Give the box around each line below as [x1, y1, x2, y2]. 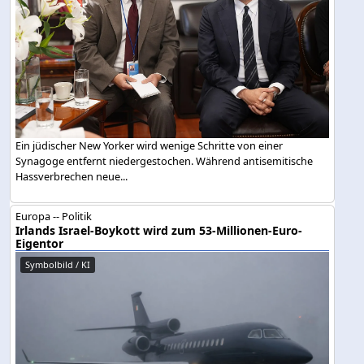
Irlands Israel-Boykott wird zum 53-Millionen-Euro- [15, 223, 303, 239]
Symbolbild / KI [25, 258, 91, 271]
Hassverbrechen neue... [15, 168, 128, 184]
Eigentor [15, 236, 64, 252]
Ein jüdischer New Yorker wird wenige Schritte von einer [15, 137, 284, 153]
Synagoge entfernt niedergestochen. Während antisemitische [15, 153, 314, 168]
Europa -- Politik [15, 209, 93, 224]
